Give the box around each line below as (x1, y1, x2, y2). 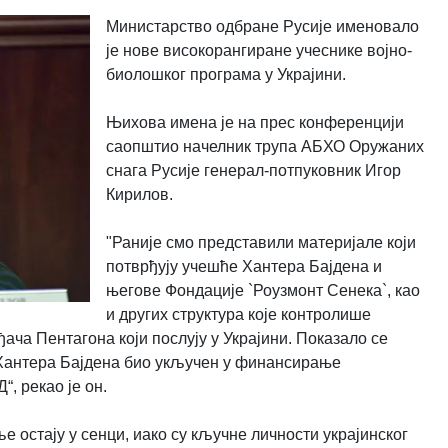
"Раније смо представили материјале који (105, 233, 416, 251)
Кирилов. (105, 185, 173, 203)
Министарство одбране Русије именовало (105, 17, 419, 35)
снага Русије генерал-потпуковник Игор (105, 161, 401, 179)
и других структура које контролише (105, 305, 371, 323)
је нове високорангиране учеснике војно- (105, 41, 412, 59)
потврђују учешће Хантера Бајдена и (105, 257, 382, 275)
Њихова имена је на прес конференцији (105, 113, 404, 131)
